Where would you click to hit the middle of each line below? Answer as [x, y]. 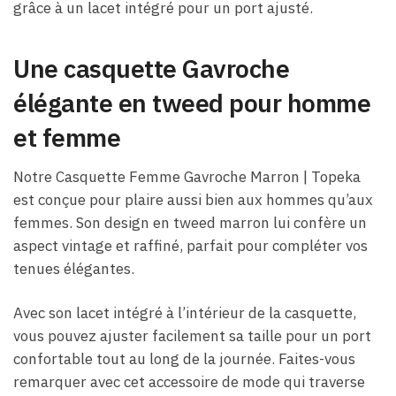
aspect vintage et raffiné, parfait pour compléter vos [190, 245]
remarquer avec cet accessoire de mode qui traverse [189, 381]
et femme [67, 138]
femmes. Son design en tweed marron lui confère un [190, 222]
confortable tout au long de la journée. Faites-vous [184, 358]
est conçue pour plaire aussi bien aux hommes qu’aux [193, 199]
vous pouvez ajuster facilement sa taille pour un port [192, 335]
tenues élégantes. [74, 268]
